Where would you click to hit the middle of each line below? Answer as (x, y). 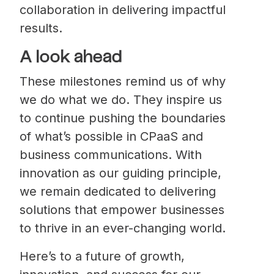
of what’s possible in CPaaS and (111, 136)
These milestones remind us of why (123, 81)
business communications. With (111, 154)
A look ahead (71, 57)
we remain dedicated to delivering (118, 191)
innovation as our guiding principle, (120, 173)
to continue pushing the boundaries (123, 118)
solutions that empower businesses (122, 209)
